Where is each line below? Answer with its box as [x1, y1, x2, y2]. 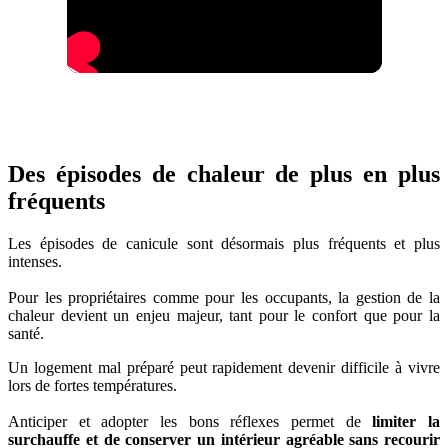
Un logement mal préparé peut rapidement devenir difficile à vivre [8, 358, 440, 376]
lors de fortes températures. [8, 376, 177, 394]
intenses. [8, 252, 62, 270]
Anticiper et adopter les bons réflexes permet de [8, 412, 373, 430]
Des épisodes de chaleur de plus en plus [8, 160, 440, 187]
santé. [8, 324, 44, 342]
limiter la [372, 412, 441, 430]
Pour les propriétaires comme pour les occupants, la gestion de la [8, 288, 440, 306]
